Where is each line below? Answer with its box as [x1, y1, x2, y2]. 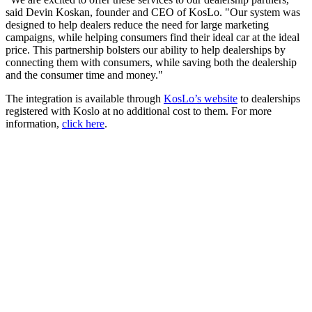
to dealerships [237, 92, 300, 104]
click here [62, 117, 104, 130]
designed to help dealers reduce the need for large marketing [6, 18, 269, 31]
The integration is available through [6, 92, 164, 104]
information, [6, 117, 62, 130]
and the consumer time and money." [6, 68, 166, 81]
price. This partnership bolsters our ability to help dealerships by [6, 43, 286, 56]
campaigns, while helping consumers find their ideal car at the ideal [6, 31, 299, 43]
